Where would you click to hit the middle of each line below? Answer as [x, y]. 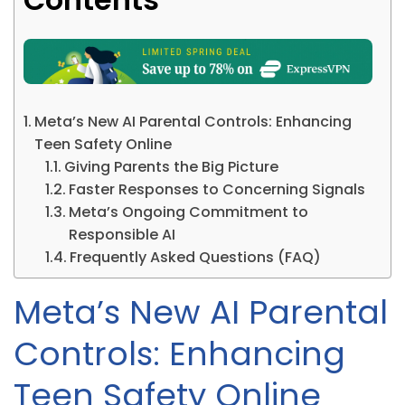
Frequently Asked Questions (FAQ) [196, 257]
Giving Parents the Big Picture [172, 166]
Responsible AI [122, 234]
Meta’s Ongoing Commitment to [189, 212]
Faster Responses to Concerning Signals [217, 189]
